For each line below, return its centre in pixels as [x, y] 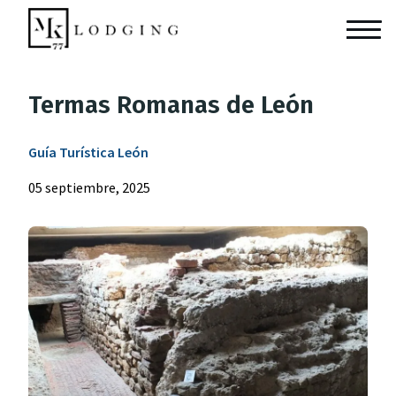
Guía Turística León [88, 152]
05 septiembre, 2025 [89, 187]
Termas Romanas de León [171, 105]
